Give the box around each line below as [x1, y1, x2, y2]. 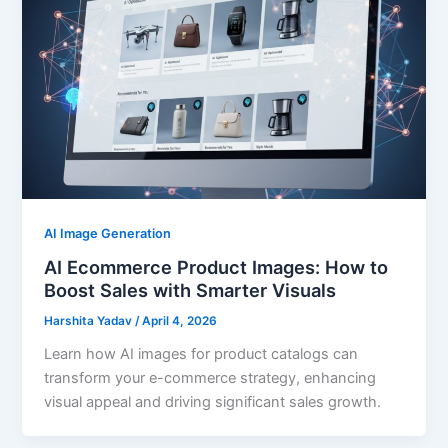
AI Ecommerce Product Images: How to [44, 256, 389, 279]
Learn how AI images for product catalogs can [44, 345, 359, 364]
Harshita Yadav [44, 314, 136, 329]
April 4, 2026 [142, 314, 218, 329]
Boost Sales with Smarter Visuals [44, 279, 337, 302]
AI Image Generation [44, 225, 172, 241]
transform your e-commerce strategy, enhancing [44, 369, 377, 388]
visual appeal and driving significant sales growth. [44, 393, 382, 412]
